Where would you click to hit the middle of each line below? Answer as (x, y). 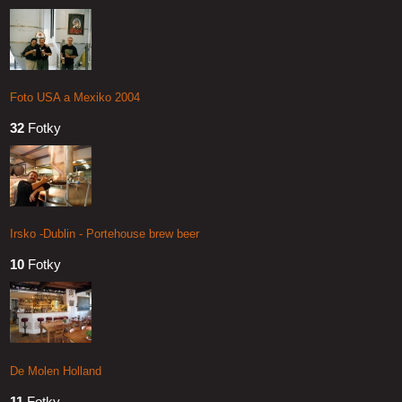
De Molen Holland (56, 371)
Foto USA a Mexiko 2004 (75, 97)
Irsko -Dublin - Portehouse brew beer (105, 234)
